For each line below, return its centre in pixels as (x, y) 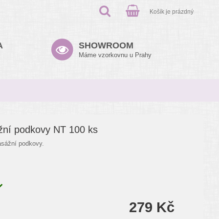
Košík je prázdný (172, 11)
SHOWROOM (106, 45)
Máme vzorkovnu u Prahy (115, 55)
